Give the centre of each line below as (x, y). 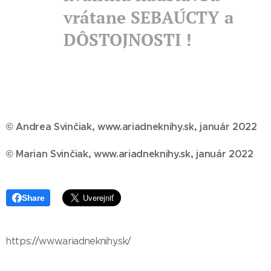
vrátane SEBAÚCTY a (149, 17)
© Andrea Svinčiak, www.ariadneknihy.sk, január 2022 (132, 126)
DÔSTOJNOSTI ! (128, 39)
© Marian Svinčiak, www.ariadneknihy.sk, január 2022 (130, 154)
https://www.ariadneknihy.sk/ (69, 241)
